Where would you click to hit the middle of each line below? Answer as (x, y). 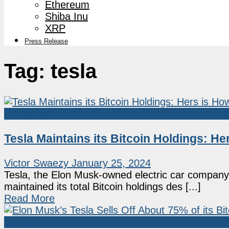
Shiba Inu (66, 16)
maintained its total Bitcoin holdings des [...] (102, 187)
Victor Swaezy (36, 163)
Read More (29, 199)
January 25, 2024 (111, 163)
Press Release (46, 41)
